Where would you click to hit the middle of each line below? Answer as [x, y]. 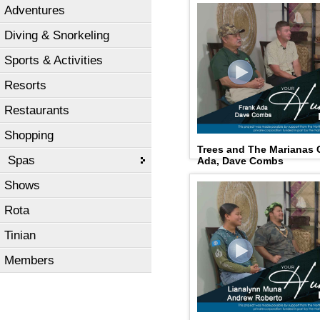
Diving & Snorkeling [57, 35]
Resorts [25, 85]
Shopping [29, 135]
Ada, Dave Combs [240, 160]
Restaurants [37, 110]
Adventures [35, 10]
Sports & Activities [54, 60]
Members [29, 260]
